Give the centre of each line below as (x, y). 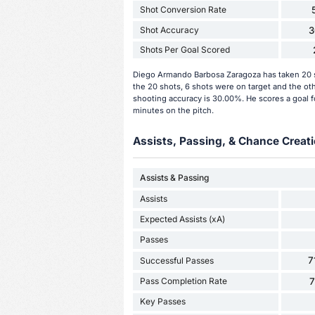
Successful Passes (176, 260)
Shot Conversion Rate (183, 9)
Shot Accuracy (169, 30)
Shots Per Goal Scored (185, 50)
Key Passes (162, 302)
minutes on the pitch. (173, 111)
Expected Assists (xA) (182, 219)
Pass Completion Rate (183, 281)
